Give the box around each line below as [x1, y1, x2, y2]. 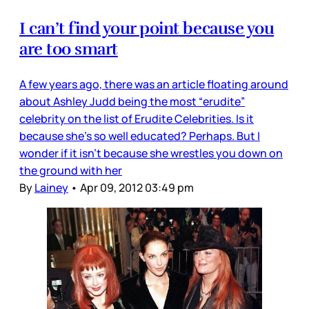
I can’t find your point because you [19, 18, 275, 39]
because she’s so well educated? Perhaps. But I [19, 128, 260, 144]
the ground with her [19, 163, 122, 179]
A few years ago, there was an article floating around [19, 77, 288, 92]
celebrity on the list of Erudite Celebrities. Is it [19, 111, 254, 127]
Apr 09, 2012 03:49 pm [80, 180, 194, 196]
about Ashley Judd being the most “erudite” [19, 94, 245, 110]
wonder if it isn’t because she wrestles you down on [19, 146, 283, 161]
